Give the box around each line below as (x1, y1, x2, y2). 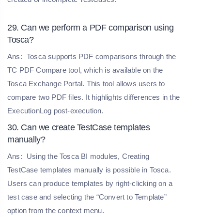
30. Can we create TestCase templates (7, 122, 150, 132)
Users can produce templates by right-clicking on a (7, 179, 173, 187)
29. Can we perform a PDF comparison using (7, 22, 174, 32)
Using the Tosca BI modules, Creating (24, 152, 150, 160)
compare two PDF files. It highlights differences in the (7, 93, 180, 101)
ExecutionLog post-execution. (7, 106, 104, 115)
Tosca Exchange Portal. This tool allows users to (7, 79, 165, 88)
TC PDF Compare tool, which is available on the (7, 65, 163, 74)
